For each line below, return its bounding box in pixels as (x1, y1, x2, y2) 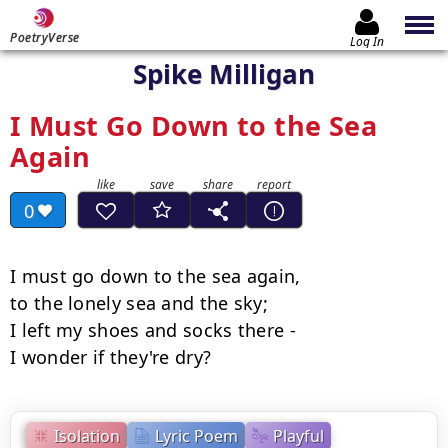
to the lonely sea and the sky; (10, 291, 268, 315)
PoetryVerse (10, 29, 80, 46)
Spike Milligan (133, 56, 315, 92)
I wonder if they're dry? (10, 345, 212, 369)
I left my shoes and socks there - (10, 318, 296, 342)
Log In (350, 32, 384, 50)
